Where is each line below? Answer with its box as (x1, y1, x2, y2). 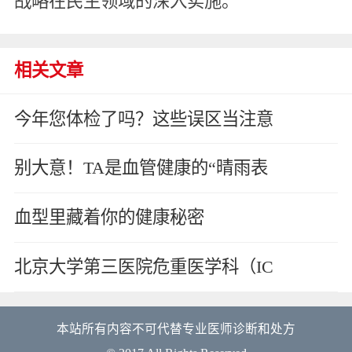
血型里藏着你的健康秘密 (13, 207, 204, 228)
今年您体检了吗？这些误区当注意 (13, 108, 273, 129)
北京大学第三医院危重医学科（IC (13, 257, 273, 277)
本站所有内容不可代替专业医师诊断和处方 (57, 322, 295, 336)
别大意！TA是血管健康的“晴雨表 (13, 158, 268, 178)
